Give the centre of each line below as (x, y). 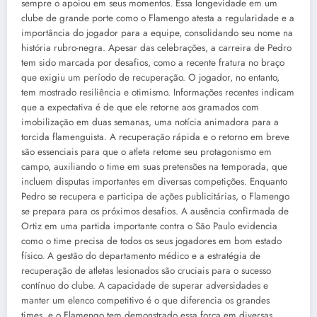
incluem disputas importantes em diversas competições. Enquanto (154, 181)
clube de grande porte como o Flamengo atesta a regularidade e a (158, 18)
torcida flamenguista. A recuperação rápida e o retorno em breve (155, 137)
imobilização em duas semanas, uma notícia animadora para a (150, 122)
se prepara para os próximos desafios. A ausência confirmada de (155, 211)
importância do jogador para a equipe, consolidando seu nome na (157, 33)
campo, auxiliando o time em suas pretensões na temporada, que (154, 166)
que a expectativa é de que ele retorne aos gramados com (140, 107)
